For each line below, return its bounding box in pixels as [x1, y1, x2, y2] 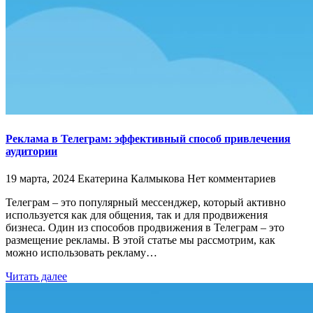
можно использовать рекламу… [6, 246, 157, 259]
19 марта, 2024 [6, 172, 75, 184]
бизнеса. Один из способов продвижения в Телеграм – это [6, 221, 284, 233]
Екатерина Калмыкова [78, 172, 184, 184]
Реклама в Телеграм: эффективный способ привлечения [6, 132, 291, 145]
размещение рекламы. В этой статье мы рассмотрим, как [6, 233, 275, 246]
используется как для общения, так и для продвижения [6, 208, 268, 221]
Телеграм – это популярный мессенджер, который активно [6, 196, 286, 208]
